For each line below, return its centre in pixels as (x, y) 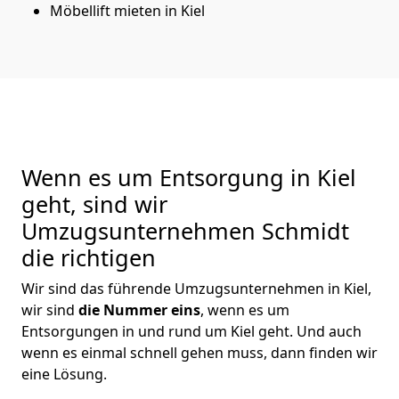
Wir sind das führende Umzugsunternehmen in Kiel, (196, 288)
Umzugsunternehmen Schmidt (185, 230)
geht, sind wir (94, 204)
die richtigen (89, 257)
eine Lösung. (64, 374)
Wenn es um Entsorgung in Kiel (189, 177)
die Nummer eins (139, 309)
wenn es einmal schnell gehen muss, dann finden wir (199, 352)
